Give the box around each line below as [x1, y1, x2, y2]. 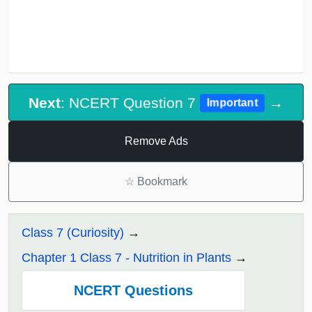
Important [206, 97, 258, 109]
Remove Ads [124, 134, 188, 147]
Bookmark [134, 175, 187, 187]
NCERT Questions [73, 282, 193, 298]
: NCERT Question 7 [60, 94, 200, 111]
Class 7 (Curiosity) [22, 225, 124, 240]
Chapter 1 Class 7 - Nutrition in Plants [22, 250, 231, 265]
